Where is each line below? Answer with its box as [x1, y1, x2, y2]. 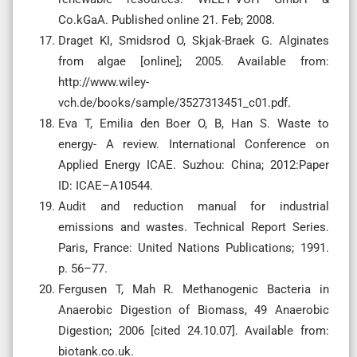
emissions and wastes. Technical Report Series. [58, 219, 329, 234]
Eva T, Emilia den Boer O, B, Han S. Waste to [58, 116, 329, 131]
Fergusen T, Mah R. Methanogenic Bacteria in [58, 281, 329, 296]
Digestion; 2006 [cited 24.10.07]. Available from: [58, 323, 329, 338]
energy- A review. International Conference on [58, 136, 329, 151]
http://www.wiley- [58, 74, 149, 89]
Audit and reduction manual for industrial [58, 198, 329, 214]
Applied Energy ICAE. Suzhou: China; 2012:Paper [58, 157, 329, 172]
